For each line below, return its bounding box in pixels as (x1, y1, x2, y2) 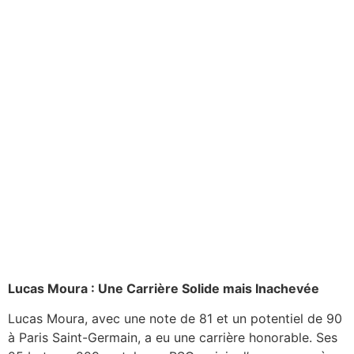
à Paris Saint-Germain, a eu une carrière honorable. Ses (8, 330, 337, 346)
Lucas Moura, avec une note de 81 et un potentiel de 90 (8, 311, 342, 327)
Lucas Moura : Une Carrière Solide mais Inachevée (8, 280, 319, 296)
